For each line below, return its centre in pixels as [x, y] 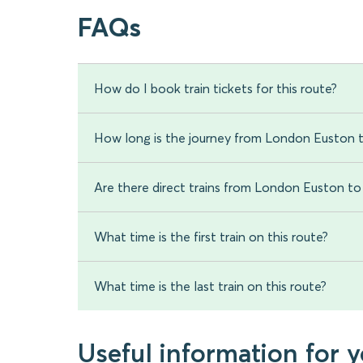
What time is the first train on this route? [211, 237]
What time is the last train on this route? [210, 286]
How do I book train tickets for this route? [216, 89]
